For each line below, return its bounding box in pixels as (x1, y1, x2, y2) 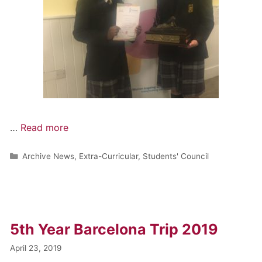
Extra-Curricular (79, 151, 139, 161)
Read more (20, 121, 69, 133)
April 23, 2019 (10, 243, 62, 253)
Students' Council (143, 151, 209, 161)
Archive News (22, 151, 75, 161)
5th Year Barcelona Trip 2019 (10, 220, 219, 238)
